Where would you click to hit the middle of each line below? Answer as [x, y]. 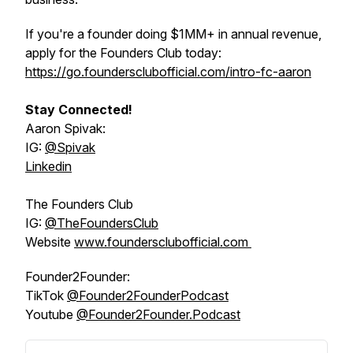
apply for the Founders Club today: [123, 53]
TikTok [46, 295]
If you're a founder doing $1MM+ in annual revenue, [173, 34]
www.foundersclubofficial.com [163, 242]
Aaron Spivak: [65, 128]
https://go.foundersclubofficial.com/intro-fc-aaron [168, 72]
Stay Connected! [79, 110]
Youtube [51, 314]
